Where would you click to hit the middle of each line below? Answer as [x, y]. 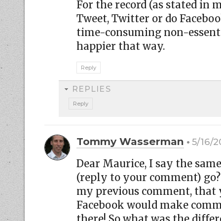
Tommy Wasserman [130, 141]
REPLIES [92, 89]
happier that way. [121, 46]
